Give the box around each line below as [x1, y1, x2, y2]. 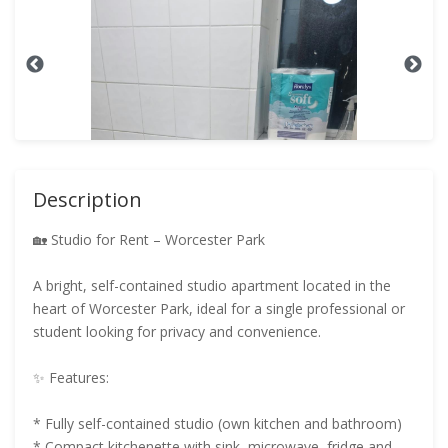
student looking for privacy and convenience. [33, 322, 321, 341]
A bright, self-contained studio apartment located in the [33, 276, 391, 295]
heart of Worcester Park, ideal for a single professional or [33, 299, 405, 318]
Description [33, 186, 142, 213]
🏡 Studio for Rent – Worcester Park [33, 230, 265, 249]
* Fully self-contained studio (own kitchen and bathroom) [33, 414, 402, 433]
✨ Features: [33, 368, 109, 387]
